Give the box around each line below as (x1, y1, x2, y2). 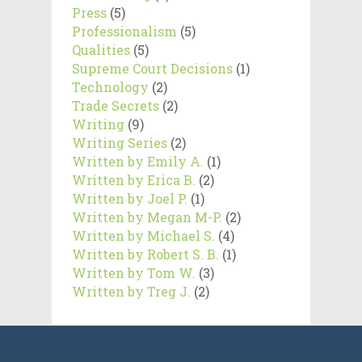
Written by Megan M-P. (72, 208, 222, 225)
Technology (72, 78, 149, 95)
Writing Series (72, 133, 167, 151)
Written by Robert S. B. (72, 245, 219, 263)
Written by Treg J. (72, 282, 191, 300)
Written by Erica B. (72, 170, 196, 188)
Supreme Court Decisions (72, 59, 233, 77)
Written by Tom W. (72, 263, 196, 281)
